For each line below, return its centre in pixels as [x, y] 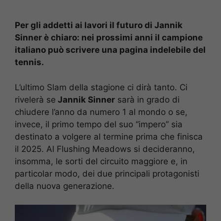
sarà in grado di [147, 99]
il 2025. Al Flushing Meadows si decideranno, [105, 149]
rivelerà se [35, 99]
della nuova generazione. [65, 186]
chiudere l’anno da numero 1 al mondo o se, [101, 112]
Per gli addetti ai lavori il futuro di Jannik [99, 25]
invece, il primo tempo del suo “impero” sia [99, 124]
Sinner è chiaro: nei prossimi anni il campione [109, 38]
